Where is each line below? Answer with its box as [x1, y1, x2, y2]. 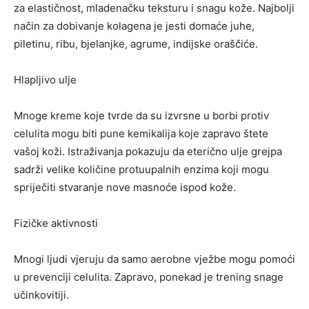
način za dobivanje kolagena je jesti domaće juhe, [14, 19, 255, 33]
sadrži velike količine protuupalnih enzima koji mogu [14, 163, 269, 177]
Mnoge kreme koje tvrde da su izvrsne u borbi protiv [14, 109, 269, 123]
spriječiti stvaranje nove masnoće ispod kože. [14, 181, 236, 195]
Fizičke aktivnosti [14, 217, 98, 230]
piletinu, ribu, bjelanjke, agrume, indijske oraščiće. [14, 37, 258, 51]
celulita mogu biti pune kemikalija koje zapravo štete [14, 127, 268, 141]
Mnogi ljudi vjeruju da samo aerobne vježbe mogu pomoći [14, 252, 295, 266]
